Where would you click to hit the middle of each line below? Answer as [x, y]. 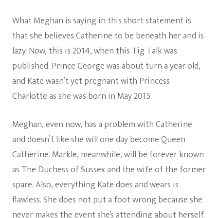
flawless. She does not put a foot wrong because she [107, 200]
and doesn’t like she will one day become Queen [99, 140]
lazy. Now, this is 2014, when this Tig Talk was [95, 51]
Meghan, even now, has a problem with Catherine [102, 125]
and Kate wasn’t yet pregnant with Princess [91, 82]
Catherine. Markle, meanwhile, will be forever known [108, 155]
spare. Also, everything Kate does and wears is [95, 185]
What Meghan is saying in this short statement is [102, 21]
